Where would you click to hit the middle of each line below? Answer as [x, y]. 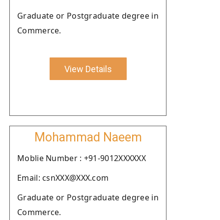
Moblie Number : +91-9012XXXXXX [82, 158]
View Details [88, 69]
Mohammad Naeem [88, 137]
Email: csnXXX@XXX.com [63, 178]
